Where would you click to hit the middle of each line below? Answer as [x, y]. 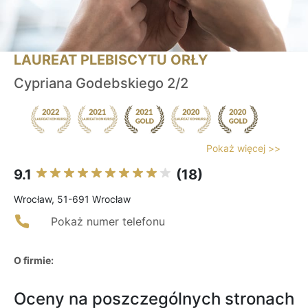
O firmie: [34, 261]
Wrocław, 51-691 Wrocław [72, 199]
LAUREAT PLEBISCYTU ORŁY [111, 60]
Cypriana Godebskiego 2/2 [101, 84]
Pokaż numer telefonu [108, 222]
